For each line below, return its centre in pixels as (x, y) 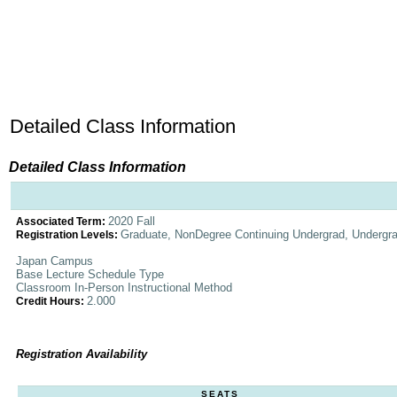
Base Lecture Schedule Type (90, 274)
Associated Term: (62, 222)
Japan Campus (54, 261)
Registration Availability (82, 354)
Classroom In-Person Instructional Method (124, 288)
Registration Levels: (68, 235)
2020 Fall (132, 221)
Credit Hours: (51, 301)
